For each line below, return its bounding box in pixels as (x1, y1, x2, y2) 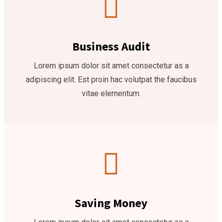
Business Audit (72, 39, 150, 54)
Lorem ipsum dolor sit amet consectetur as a (33, 61, 189, 70)
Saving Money (74, 195, 148, 211)
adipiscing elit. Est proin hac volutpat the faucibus (25, 75, 197, 84)
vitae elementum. (81, 89, 141, 98)
